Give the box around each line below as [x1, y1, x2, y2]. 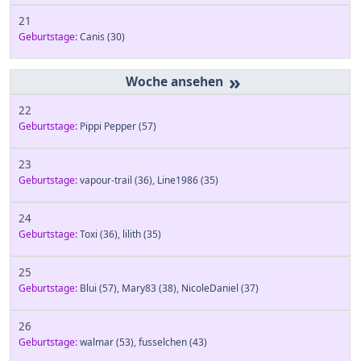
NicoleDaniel [181, 280, 239, 295]
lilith [122, 226, 141, 241]
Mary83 [122, 280, 156, 295]
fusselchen [139, 334, 187, 349]
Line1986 [157, 172, 198, 187]
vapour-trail [80, 172, 132, 187]
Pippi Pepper [80, 118, 136, 133]
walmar [80, 334, 114, 349]
